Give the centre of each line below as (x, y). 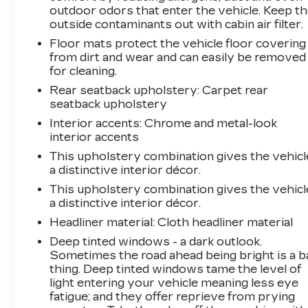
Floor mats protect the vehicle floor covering (178, 43)
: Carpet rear (233, 90)
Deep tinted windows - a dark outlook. (156, 241)
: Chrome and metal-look (209, 123)
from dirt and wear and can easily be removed (178, 57)
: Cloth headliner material (223, 222)
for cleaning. (84, 71)
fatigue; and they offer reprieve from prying (173, 296)
